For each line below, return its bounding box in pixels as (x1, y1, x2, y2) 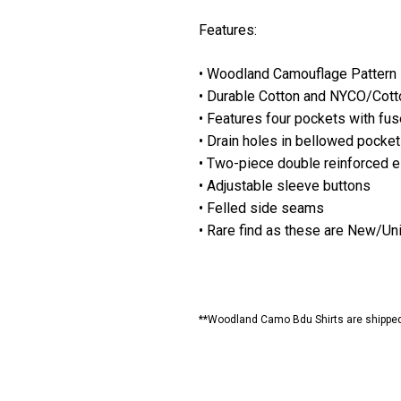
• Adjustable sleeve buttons (199, 176, 371, 194)
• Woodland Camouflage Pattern (199, 64, 397, 82)
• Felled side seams (199, 199, 324, 217)
